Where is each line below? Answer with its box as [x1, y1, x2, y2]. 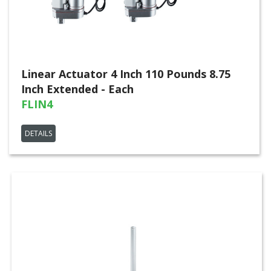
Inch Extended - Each [21, 82, 134, 96]
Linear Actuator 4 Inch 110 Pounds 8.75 [21, 67, 230, 81]
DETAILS [25, 128, 52, 139]
